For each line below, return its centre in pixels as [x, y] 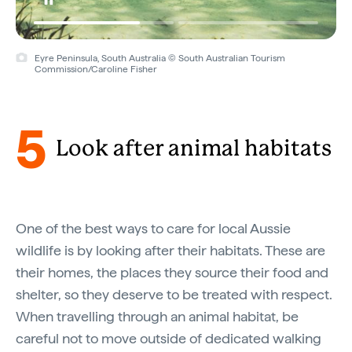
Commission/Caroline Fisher [95, 69]
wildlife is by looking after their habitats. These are [170, 250]
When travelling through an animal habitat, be [157, 316]
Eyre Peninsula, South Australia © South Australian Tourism [159, 58]
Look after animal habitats [194, 149]
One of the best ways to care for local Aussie [153, 228]
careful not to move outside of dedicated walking [169, 338]
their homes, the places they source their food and [172, 272]
